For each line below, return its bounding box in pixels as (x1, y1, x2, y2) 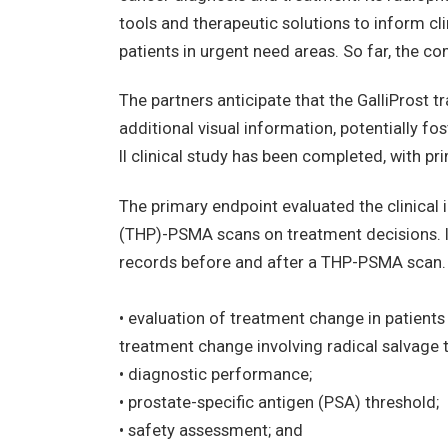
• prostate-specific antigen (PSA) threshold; (118, 393, 439, 413)
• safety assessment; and (118, 421, 303, 441)
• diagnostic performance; (118, 365, 312, 385)
